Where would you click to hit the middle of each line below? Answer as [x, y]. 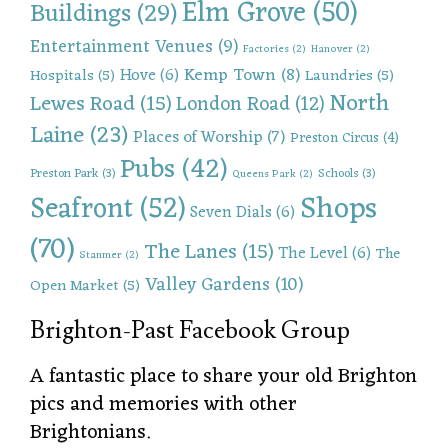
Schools [338, 174]
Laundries [339, 76]
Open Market [74, 286]
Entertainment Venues [121, 47]
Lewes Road [82, 105]
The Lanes [190, 253]
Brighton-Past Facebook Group [190, 330]
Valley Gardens [207, 285]
